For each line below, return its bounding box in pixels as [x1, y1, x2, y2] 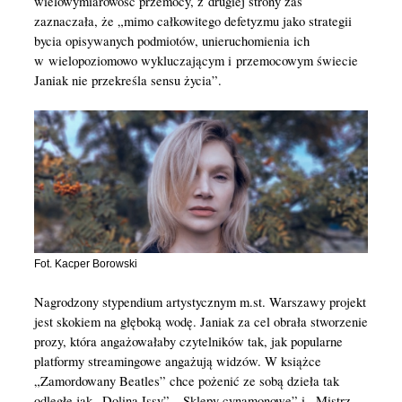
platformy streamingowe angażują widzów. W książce [33, 353, 321, 371]
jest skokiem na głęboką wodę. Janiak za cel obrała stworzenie [33, 313, 368, 331]
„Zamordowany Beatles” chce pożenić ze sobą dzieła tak [33, 372, 339, 390]
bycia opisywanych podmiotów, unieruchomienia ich [33, 31, 310, 49]
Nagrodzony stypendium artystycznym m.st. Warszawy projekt [33, 293, 366, 311]
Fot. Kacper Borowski [33, 258, 137, 271]
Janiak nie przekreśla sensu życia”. [33, 71, 222, 89]
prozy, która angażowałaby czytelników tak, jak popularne [33, 333, 343, 351]
